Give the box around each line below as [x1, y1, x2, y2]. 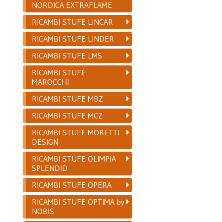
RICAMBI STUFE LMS [32, 50, 103, 60]
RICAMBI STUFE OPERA [32, 179, 112, 190]
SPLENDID [32, 163, 68, 173]
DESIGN [32, 136, 59, 147]
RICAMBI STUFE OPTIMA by [32, 196, 125, 207]
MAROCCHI [32, 76, 69, 87]
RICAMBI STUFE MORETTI [32, 127, 120, 137]
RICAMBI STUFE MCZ [32, 110, 103, 120]
